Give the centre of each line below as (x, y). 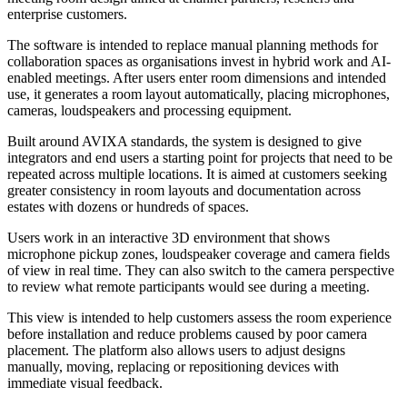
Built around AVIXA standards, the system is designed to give (184, 142)
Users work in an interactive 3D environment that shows (169, 238)
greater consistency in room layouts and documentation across (184, 191)
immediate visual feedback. (85, 383)
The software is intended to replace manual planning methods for (193, 45)
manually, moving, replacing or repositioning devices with (173, 367)
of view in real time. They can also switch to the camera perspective (201, 271)
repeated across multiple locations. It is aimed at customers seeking (197, 174)
